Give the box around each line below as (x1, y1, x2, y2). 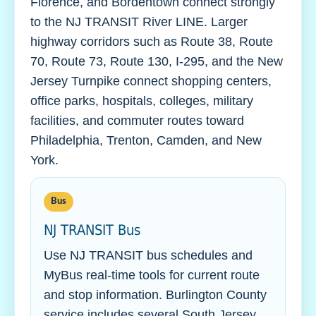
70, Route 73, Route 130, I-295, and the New (30, 54, 283, 68)
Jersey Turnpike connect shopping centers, (30, 74, 272, 88)
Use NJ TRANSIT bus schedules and (44, 248, 253, 262)
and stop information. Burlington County (44, 288, 267, 302)
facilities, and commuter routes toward (30, 114, 244, 128)
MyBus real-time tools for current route (44, 268, 260, 282)
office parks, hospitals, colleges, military (30, 94, 253, 108)
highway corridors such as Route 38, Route (30, 35, 273, 49)
